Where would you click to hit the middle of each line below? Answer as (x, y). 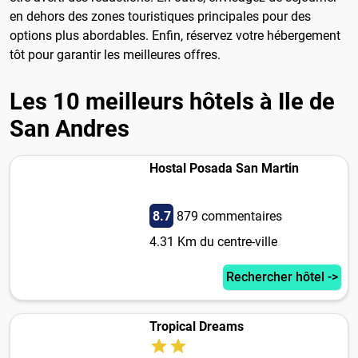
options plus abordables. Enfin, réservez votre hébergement (175, 36)
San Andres (70, 129)
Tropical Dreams (196, 327)
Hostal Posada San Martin (224, 169)
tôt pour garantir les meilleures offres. (115, 55)
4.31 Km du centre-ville (213, 242)
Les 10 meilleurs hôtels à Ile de (172, 102)
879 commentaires (229, 217)
